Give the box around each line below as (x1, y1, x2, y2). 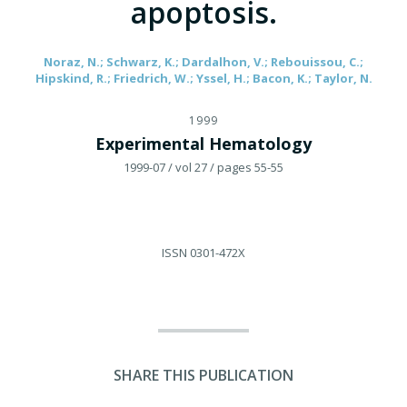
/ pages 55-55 (210, 158, 283, 175)
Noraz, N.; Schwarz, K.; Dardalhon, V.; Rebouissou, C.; (44, 53, 363, 70)
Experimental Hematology (95, 132, 312, 154)
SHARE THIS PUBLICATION (114, 364, 293, 385)
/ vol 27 (168, 158, 207, 175)
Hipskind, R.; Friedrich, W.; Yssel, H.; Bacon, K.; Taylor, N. (35, 69, 372, 86)
